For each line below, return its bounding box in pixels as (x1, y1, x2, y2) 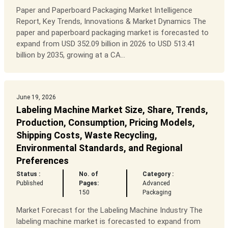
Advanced (142, 180, 170, 187)
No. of (79, 170, 99, 178)
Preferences (16, 155, 69, 166)
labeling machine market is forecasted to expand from (16, 217, 201, 226)
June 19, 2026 (16, 94, 56, 101)
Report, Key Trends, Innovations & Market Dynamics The (16, 17, 206, 26)
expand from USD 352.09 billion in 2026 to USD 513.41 (16, 39, 195, 49)
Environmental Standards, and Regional (16, 142, 183, 154)
